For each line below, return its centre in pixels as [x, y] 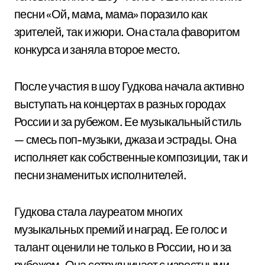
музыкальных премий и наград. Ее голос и [121, 229]
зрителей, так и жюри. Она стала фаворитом [127, 32]
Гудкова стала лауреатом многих [98, 211]
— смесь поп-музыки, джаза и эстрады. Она [125, 139]
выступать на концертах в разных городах [120, 104]
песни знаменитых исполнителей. [100, 175]
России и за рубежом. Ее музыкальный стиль [128, 122]
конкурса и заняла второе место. [97, 49]
